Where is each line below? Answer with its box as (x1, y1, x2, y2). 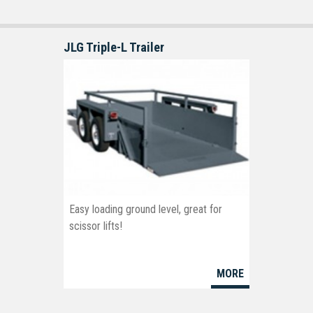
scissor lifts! (69, 219, 123, 233)
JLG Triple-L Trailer (64, 39, 165, 54)
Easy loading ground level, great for (69, 203, 223, 217)
